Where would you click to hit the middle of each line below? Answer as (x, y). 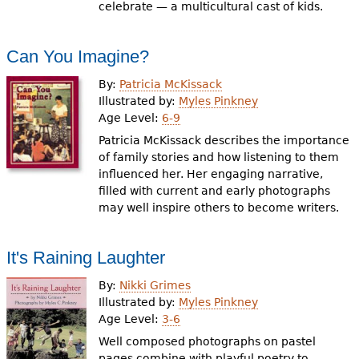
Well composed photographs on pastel (208, 341)
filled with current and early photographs (215, 191)
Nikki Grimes (155, 285)
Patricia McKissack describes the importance (224, 140)
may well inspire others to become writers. (219, 208)
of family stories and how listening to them (219, 157)
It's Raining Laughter (85, 258)
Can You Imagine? (77, 56)
